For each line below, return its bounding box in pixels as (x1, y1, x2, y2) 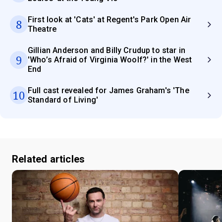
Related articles (12, 153, 85, 166)
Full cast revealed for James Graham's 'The (28, 86, 189, 96)
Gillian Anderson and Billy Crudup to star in (28, 46, 186, 55)
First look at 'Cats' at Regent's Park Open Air (28, 15, 191, 25)
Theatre (28, 24, 57, 34)
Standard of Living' (28, 95, 99, 105)
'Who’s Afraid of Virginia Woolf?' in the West (28, 55, 192, 65)
